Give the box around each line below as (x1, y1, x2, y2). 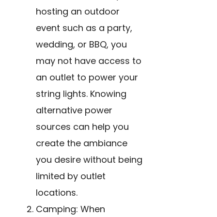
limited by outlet (36, 170, 106, 182)
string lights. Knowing (36, 87, 126, 100)
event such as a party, (36, 21, 132, 34)
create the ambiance (36, 137, 127, 149)
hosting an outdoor (36, 5, 120, 17)
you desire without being (36, 153, 142, 166)
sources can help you (36, 120, 129, 133)
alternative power (36, 104, 112, 116)
